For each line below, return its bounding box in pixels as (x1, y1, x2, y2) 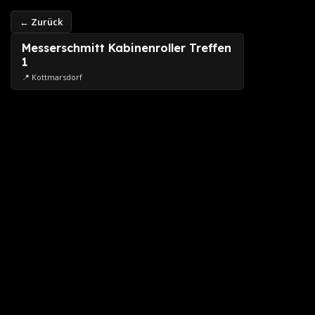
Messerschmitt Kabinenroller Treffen (22, 41, 231, 55)
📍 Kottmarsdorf (22, 72, 82, 82)
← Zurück (20, 15, 63, 28)
